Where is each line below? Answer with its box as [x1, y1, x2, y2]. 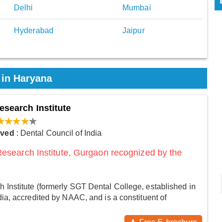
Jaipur [122, 26, 145, 35]
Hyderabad [14, 26, 54, 35]
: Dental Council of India [14, 129, 102, 138]
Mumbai [122, 3, 151, 12]
